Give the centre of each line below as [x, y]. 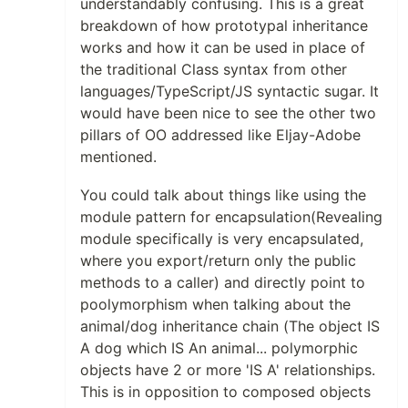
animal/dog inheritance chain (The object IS [230, 326]
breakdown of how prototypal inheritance [224, 25]
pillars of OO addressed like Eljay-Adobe [220, 135]
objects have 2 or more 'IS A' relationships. [228, 370]
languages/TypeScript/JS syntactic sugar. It [229, 91]
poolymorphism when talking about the [215, 304]
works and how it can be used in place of [223, 47]
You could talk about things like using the [223, 195]
